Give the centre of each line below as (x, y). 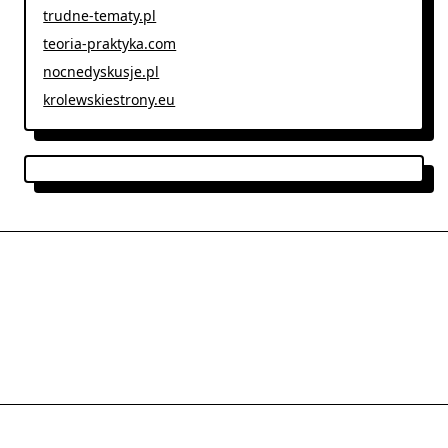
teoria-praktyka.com (110, 44)
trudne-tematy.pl (100, 16)
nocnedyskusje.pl (101, 72)
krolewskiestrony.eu (109, 100)
